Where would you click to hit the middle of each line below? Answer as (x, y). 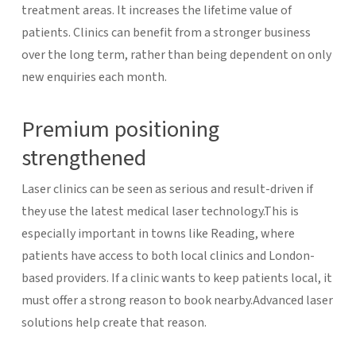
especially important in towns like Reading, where (158, 233)
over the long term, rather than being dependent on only (176, 54)
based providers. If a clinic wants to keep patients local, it (176, 278)
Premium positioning (120, 129)
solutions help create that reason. (114, 322)
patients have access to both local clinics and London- (168, 255)
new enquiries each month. (94, 77)
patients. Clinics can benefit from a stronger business (166, 32)
